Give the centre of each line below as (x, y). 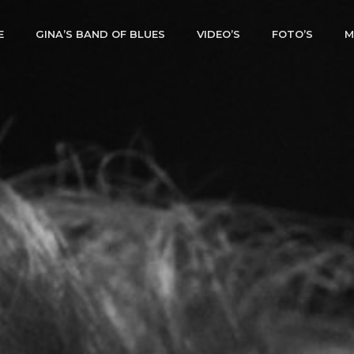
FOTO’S (292, 34)
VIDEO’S (218, 34)
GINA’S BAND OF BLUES (100, 34)
